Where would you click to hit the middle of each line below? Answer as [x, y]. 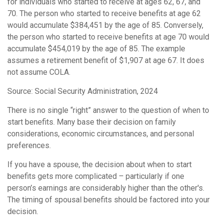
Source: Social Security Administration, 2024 [83, 91]
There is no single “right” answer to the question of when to [108, 110]
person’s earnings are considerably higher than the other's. [106, 188]
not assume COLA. [39, 72]
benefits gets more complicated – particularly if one [96, 176]
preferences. [29, 146]
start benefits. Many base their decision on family [92, 122]
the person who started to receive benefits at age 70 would [108, 37]
